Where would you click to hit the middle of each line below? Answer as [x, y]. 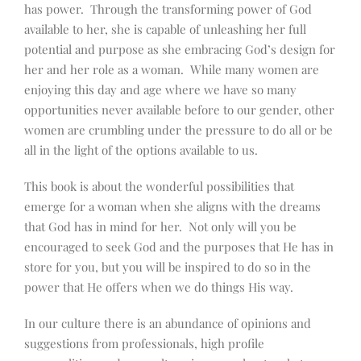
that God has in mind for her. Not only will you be [160, 227]
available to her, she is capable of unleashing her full [165, 29]
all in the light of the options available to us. [141, 150]
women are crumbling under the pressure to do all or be [178, 130]
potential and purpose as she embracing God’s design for [180, 50]
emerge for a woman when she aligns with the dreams [172, 207]
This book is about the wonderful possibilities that [159, 187]
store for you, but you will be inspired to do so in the [168, 267]
